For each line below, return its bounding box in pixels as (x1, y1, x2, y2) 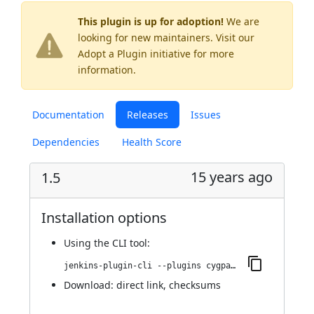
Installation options (41, 208, 167, 227)
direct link (116, 278, 163, 292)
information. (78, 63, 136, 76)
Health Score (122, 135, 182, 149)
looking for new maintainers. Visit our (78, 31, 254, 44)
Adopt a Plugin (78, 47, 147, 60)
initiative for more (147, 47, 234, 60)
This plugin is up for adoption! (78, 15, 224, 28)
